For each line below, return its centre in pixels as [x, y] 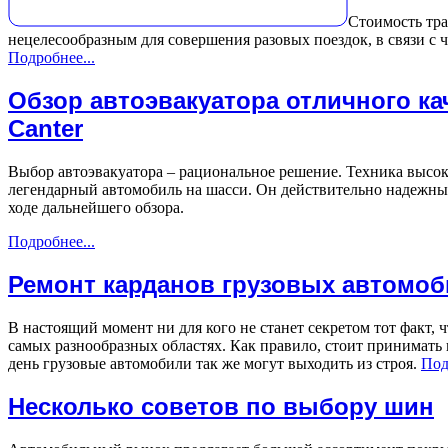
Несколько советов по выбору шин [221, 406]
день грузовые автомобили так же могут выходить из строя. [214, 363]
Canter [45, 129]
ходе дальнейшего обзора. [96, 208]
